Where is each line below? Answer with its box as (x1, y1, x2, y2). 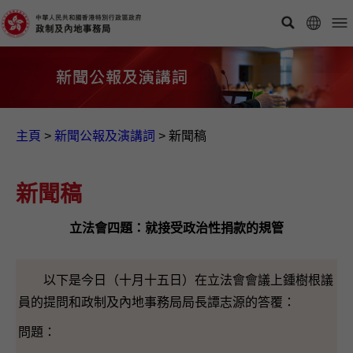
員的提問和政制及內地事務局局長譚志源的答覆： (18, 295, 295, 309)
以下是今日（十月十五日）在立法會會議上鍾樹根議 (18, 273, 333, 287)
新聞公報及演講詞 (54, 128, 155, 143)
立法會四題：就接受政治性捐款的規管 (69, 221, 284, 235)
